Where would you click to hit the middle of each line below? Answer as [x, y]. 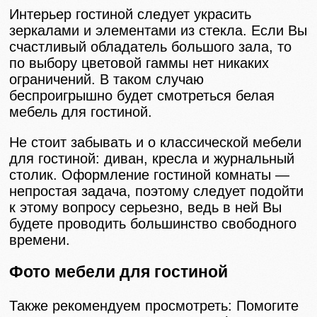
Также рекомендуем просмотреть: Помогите [154, 306]
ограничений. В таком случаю [107, 79]
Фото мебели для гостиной [119, 271]
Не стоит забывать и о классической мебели [156, 142]
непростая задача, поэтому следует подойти [157, 191]
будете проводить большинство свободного [153, 223]
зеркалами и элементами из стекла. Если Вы [158, 30]
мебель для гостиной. [81, 111]
